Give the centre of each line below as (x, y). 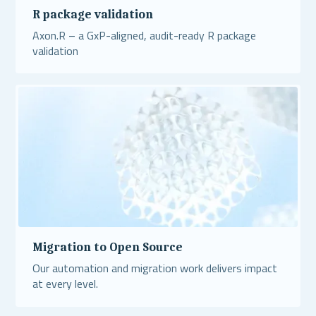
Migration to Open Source (108, 247)
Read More (250, 84)
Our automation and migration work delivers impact (155, 268)
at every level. (65, 284)
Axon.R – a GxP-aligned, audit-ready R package (144, 35)
